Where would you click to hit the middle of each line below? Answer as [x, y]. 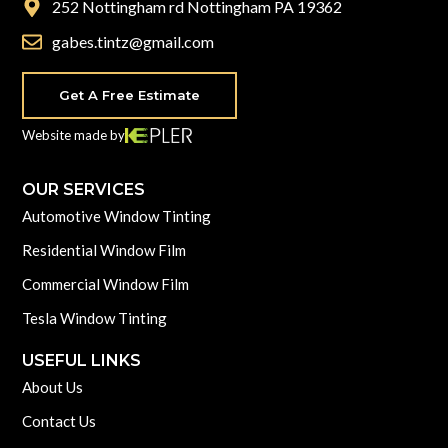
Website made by [74, 135]
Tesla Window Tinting [95, 318]
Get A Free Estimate [130, 95]
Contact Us [59, 421]
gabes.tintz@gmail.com [133, 41]
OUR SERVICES [84, 189]
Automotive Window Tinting [117, 216]
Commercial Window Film [106, 284]
